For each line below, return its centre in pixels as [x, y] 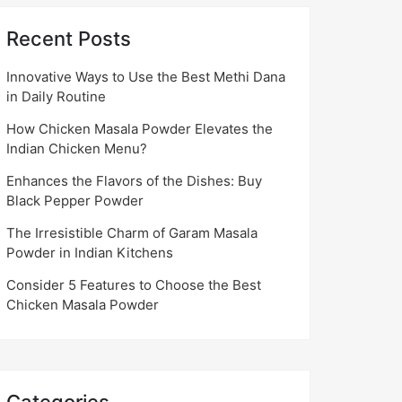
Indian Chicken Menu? [77, 148]
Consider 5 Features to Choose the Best [134, 284]
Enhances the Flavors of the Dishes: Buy [134, 180]
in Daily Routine [56, 96]
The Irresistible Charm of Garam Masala [132, 232]
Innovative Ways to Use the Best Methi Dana [146, 76]
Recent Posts [69, 39]
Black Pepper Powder [75, 200]
